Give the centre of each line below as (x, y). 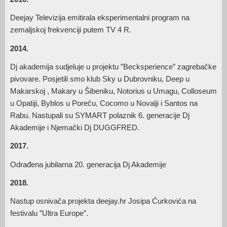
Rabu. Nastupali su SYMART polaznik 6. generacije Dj (100, 116)
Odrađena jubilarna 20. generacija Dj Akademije (88, 164)
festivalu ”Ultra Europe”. (49, 213)
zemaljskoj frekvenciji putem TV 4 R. (71, 30)
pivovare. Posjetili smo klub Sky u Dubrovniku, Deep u (100, 79)
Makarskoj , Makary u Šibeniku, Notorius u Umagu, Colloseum (113, 91)
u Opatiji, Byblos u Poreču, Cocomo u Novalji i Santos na (104, 103)
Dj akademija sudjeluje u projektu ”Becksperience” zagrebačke (113, 67)
